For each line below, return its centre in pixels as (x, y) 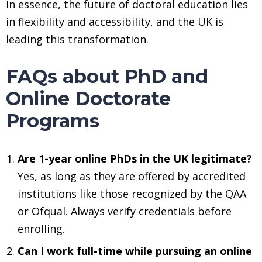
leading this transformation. (77, 39)
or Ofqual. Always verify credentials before (125, 211)
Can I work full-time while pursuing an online (135, 251)
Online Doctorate (88, 98)
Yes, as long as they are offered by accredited (132, 176)
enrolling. (41, 228)
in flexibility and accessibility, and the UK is (115, 21)
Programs (53, 120)
